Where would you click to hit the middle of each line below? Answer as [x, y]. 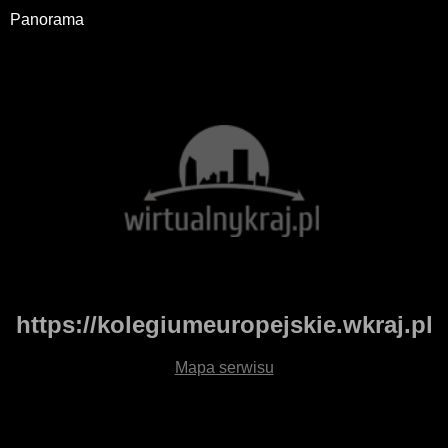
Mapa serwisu [224, 368]
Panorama [47, 19]
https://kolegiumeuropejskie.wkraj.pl [224, 325]
